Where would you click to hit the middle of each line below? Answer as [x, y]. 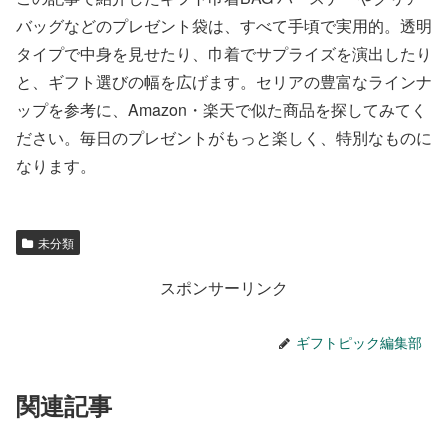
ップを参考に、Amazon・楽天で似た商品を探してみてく [221, 109]
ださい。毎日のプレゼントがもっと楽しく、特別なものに [224, 137]
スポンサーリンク [224, 287]
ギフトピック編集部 [359, 342]
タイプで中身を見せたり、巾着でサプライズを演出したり [224, 53]
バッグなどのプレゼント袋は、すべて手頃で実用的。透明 [224, 25]
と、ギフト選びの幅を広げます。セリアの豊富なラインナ [224, 81]
